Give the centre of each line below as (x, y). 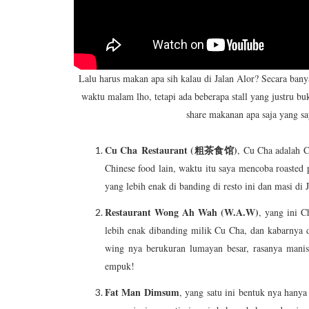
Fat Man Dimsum (142, 292)
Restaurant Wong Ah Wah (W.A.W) (182, 212)
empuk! (120, 266)
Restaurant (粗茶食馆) (188, 150)
